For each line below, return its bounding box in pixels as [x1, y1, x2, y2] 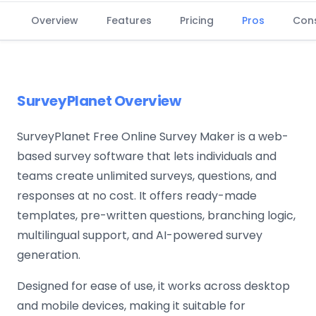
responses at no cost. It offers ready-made [17, 188, 257, 204]
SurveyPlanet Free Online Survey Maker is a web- [17, 128, 288, 145]
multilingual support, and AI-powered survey [17, 227, 262, 243]
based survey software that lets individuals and [17, 148, 276, 164]
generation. [17, 247, 80, 263]
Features [107, 13, 152, 28]
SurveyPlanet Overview [17, 91, 181, 111]
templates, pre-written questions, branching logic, [17, 207, 296, 224]
